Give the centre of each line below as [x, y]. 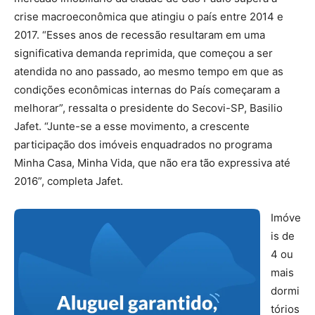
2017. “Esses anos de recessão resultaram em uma [140, 35]
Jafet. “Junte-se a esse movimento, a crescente [132, 126]
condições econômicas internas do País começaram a [147, 90]
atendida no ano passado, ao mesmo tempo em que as [149, 71]
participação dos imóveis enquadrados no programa [143, 144]
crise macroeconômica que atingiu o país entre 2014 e [149, 17]
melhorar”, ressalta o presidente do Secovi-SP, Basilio [148, 108]
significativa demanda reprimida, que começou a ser [143, 53]
